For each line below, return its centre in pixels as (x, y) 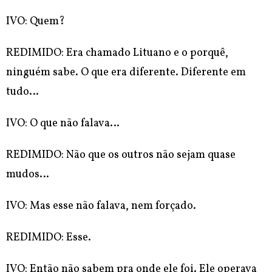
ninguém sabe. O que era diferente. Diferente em (126, 73)
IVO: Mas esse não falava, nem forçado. (101, 206)
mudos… (28, 175)
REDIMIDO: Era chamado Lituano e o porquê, (117, 53)
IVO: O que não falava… (63, 124)
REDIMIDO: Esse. (49, 238)
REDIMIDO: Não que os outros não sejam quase (121, 155)
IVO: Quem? (36, 22)
